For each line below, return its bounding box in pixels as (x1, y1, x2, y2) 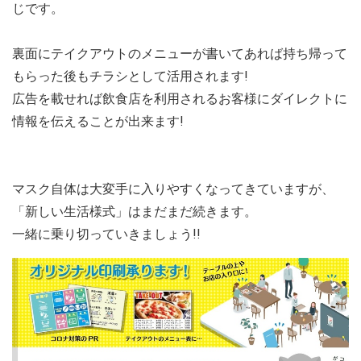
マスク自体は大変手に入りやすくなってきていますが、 (12, 180, 334, 197)
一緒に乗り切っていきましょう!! (12, 226, 201, 242)
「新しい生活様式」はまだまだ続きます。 (12, 203, 257, 219)
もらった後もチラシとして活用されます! (12, 68, 248, 84)
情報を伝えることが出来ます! (12, 113, 184, 129)
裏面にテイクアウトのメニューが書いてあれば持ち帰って (12, 45, 347, 61)
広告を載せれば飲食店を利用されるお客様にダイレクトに (12, 90, 347, 106)
